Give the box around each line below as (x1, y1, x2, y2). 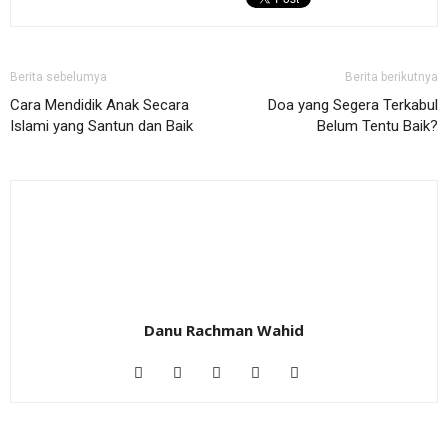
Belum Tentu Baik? (317, 117, 438, 135)
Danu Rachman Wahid (144, 320, 304, 340)
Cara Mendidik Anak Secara (10, 96, 189, 114)
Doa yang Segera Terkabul (268, 96, 438, 114)
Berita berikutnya (345, 70, 438, 84)
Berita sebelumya (10, 70, 107, 84)
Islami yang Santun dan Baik (10, 117, 193, 135)
